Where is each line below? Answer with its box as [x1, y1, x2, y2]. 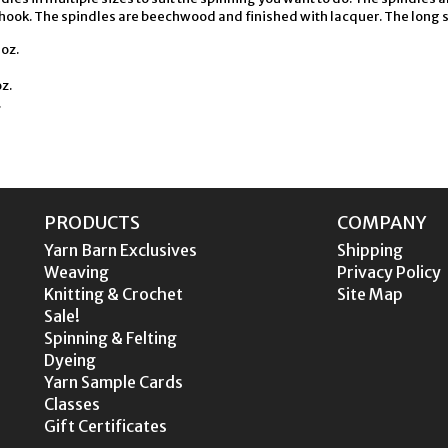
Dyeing [44, 350, 96, 370]
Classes [44, 394, 100, 414]
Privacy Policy [336, 262, 441, 282]
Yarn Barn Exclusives [44, 240, 197, 260]
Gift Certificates [44, 416, 167, 436]
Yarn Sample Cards [44, 372, 183, 392]
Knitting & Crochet [44, 284, 183, 304]
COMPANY [336, 211, 427, 234]
